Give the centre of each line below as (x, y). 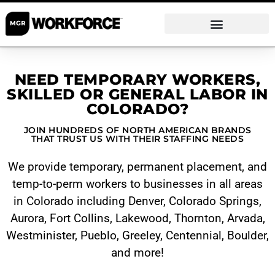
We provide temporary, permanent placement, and (137, 167)
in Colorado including (71, 201)
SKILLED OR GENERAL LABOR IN (137, 94)
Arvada (245, 218)
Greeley (141, 235)
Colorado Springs (214, 201)
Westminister (41, 235)
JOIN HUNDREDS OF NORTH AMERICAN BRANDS (137, 130)
